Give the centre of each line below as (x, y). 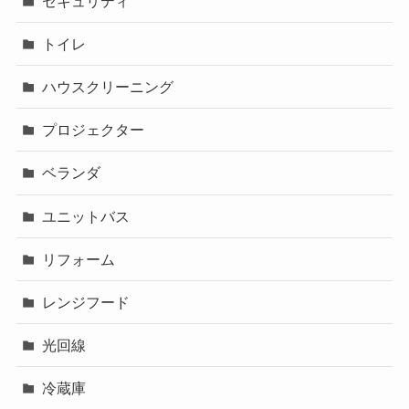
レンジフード (86, 302)
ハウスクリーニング (108, 87)
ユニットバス (86, 216)
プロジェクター (94, 130)
